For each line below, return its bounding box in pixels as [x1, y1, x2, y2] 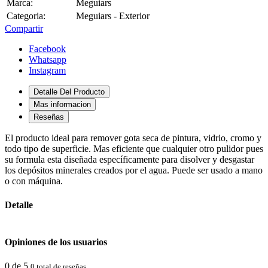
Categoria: [7, 11, 45, 22]
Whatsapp [29, 54, 66, 65]
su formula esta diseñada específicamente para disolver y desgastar [5, 154, 254, 165]
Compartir [5, 23, 43, 34]
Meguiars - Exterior [76, 11, 150, 22]
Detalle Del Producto [33, 87, 105, 97]
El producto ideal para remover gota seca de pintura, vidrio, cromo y [5, 133, 261, 144]
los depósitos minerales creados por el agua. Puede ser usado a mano [5, 165, 263, 176]
